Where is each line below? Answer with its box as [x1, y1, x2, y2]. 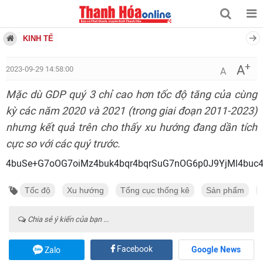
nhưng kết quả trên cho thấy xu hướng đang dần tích [6, 121, 257, 134]
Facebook [114, 244, 153, 254]
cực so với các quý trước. [6, 137, 120, 150]
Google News [191, 245, 241, 255]
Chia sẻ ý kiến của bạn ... [26, 215, 109, 224]
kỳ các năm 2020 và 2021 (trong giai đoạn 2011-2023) [6, 104, 257, 117]
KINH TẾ [23, 34, 53, 43]
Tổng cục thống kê [120, 186, 190, 195]
